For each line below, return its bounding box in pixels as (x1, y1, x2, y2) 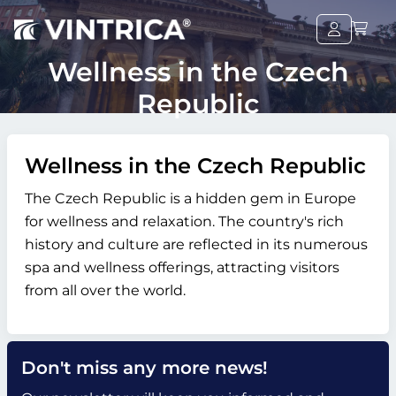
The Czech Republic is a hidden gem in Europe (25, 190, 356, 207)
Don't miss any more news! (21, 357, 268, 378)
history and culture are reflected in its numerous (25, 236, 368, 253)
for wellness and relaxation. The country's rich (25, 213, 344, 230)
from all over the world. (25, 282, 186, 299)
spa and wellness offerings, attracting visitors (25, 259, 339, 276)
